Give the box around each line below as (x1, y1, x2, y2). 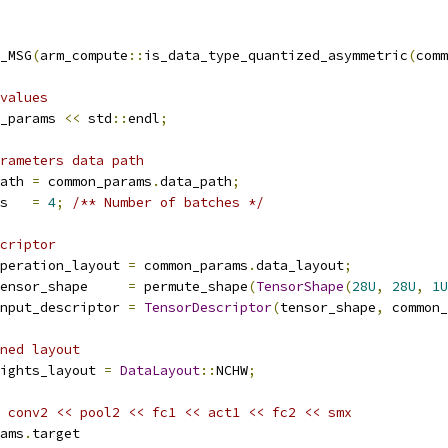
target (32, 425, 80, 442)
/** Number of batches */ (72, 194, 264, 211)
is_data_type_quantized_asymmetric (144, 47, 408, 64)
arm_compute (40, 47, 128, 64)
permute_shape (136, 278, 248, 295)
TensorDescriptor (144, 299, 272, 316)
